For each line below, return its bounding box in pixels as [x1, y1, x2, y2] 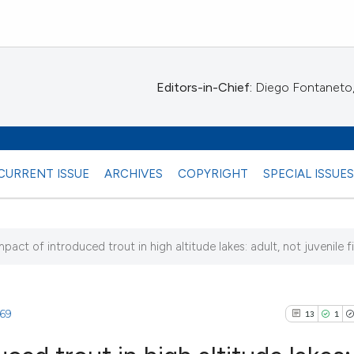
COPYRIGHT [178, 166, 249, 181]
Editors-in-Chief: [156, 80, 253, 95]
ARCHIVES [104, 166, 164, 181]
